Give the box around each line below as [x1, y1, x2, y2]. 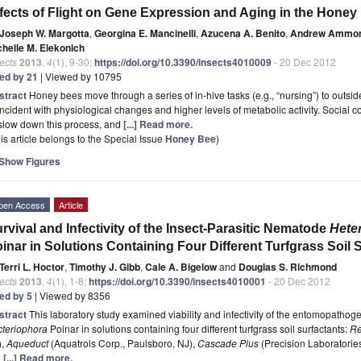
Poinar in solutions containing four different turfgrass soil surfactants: [48, 321, 350, 335]
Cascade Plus [197, 335, 259, 350]
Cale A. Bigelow [145, 259, 217, 274]
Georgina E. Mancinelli [94, 25, 196, 40]
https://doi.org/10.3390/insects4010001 [89, 273, 266, 288]
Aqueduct [6, 335, 51, 350]
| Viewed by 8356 [32, 288, 110, 302]
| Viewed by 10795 [38, 68, 122, 83]
